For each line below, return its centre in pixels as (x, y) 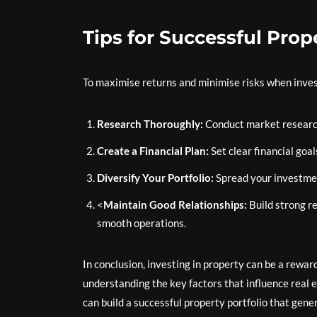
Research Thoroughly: (150, 124)
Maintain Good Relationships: (175, 204)
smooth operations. (142, 223)
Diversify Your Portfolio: (155, 178)
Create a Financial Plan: (153, 151)
